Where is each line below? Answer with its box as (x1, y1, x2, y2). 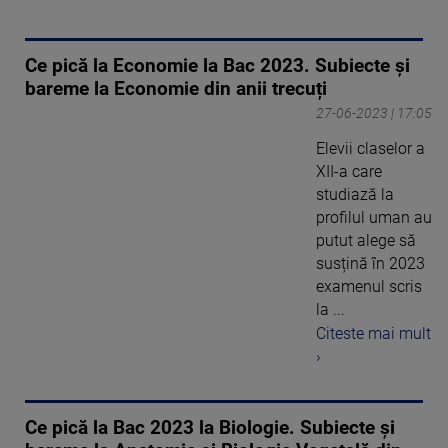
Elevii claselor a (316, 138, 425, 158)
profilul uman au (316, 207, 432, 227)
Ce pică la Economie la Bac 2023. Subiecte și (25, 54, 410, 77)
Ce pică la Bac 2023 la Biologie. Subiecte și (25, 417, 395, 440)
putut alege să (316, 230, 416, 250)
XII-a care (316, 161, 382, 181)
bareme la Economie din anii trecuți (25, 77, 327, 100)
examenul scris (316, 276, 422, 296)
